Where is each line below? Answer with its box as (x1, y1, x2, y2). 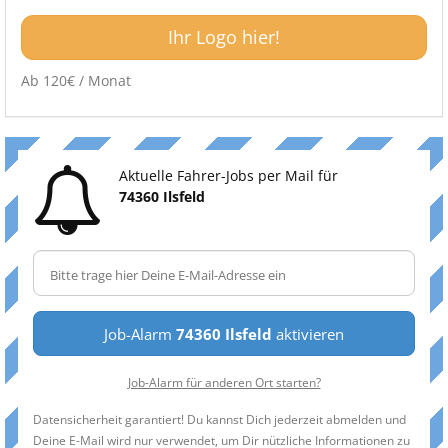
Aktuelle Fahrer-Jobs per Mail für (119, 166, 338, 185)
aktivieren (272, 324, 344, 344)
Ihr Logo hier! (168, 25, 280, 49)
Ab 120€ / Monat (21, 71, 131, 90)
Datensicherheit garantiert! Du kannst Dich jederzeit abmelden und (33, 411, 406, 427)
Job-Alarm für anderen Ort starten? (127, 374, 321, 390)
